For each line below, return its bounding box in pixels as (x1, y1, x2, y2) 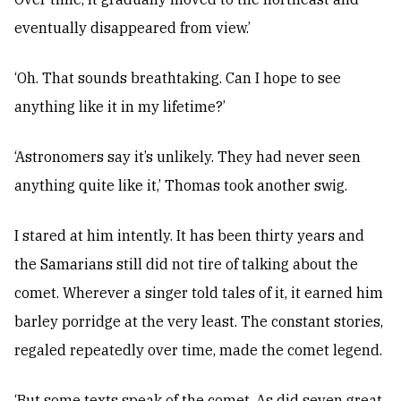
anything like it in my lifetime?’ (14, 98, 226, 116)
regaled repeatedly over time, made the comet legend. (14, 341, 382, 360)
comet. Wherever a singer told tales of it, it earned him (14, 284, 383, 303)
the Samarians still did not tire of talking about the (14, 255, 358, 274)
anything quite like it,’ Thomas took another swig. (14, 176, 347, 195)
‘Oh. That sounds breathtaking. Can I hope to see (14, 69, 341, 88)
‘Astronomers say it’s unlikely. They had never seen (14, 148, 361, 166)
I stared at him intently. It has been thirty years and (14, 226, 364, 245)
